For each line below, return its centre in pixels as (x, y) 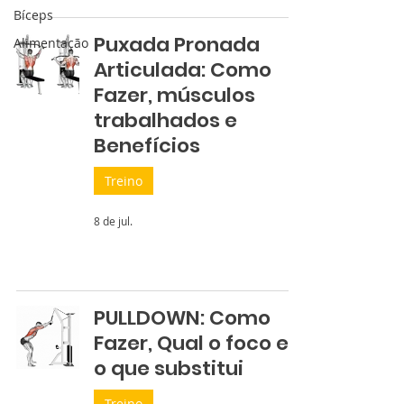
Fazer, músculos (174, 95)
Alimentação (51, 43)
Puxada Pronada (177, 45)
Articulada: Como (183, 70)
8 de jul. (113, 221)
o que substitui (169, 368)
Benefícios (147, 146)
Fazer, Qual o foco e (191, 343)
